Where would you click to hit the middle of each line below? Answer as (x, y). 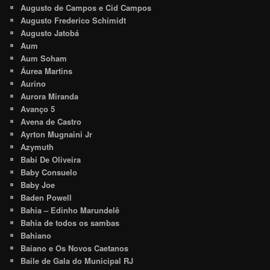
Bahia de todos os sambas (70, 222)
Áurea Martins (47, 71)
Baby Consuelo (49, 172)
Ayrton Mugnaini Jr (57, 134)
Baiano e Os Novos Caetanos (75, 248)
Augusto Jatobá (50, 33)
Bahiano (36, 235)
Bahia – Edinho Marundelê (70, 210)
